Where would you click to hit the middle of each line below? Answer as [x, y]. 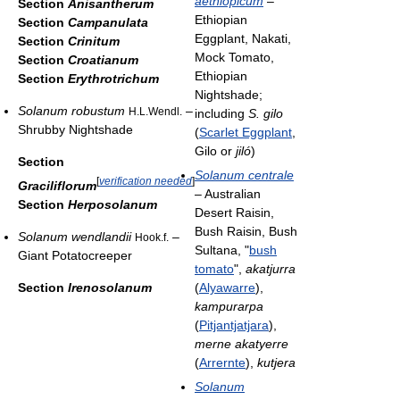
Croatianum [103, 59]
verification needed [146, 180]
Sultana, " [222, 250]
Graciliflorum [57, 185]
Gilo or [215, 150]
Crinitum [94, 41]
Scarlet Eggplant [246, 132]
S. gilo [266, 113]
